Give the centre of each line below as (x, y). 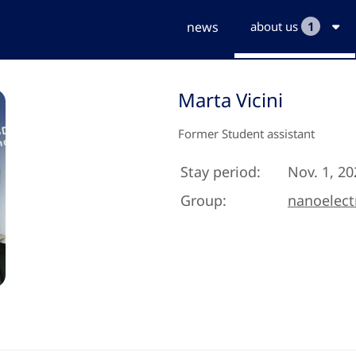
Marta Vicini (230, 100)
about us (276, 26)
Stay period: (220, 172)
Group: (203, 200)
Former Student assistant (246, 133)
